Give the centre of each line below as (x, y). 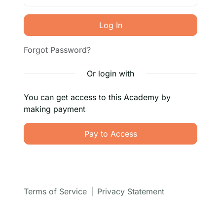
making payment (55, 109)
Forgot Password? (57, 50)
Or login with (110, 73)
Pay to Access (110, 133)
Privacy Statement (131, 191)
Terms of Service (55, 191)
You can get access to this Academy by (97, 97)
